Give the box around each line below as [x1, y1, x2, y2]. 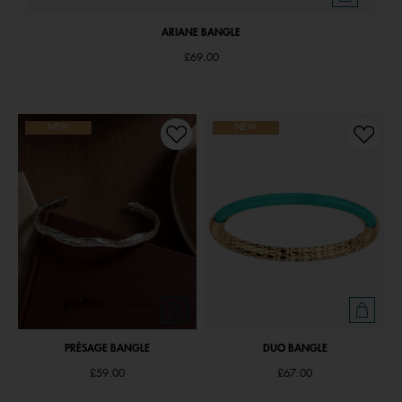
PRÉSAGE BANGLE [65, 343, 150, 354]
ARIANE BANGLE [162, 27, 240, 38]
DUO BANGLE [262, 343, 328, 354]
